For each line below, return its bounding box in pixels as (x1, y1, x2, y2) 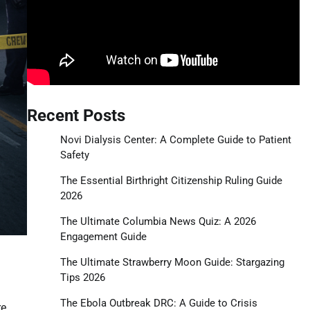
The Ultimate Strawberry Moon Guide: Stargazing (60, 255, 284, 268)
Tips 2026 (60, 271, 105, 284)
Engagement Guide (60, 230, 147, 243)
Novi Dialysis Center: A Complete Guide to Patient (60, 133, 291, 146)
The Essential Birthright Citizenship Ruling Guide (60, 174, 282, 187)
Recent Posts (26, 105, 125, 125)
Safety (60, 148, 89, 161)
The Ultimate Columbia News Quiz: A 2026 (60, 215, 256, 228)
